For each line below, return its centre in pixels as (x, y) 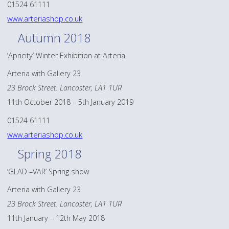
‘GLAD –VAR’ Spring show (48, 171)
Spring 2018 (50, 154)
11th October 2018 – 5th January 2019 (71, 102)
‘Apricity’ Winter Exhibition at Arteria (66, 55)
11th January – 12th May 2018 (56, 218)
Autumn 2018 (54, 38)
